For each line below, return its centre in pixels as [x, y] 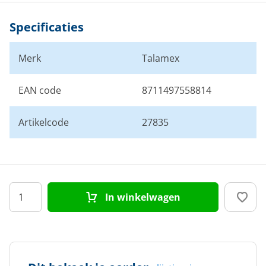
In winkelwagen [141, 197]
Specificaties [47, 27]
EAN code [40, 90]
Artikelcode [44, 122]
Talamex [161, 58]
